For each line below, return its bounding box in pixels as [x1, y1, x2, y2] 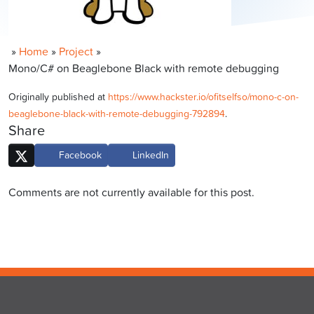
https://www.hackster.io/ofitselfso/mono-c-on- [108, 90, 299, 104]
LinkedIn [129, 148, 169, 162]
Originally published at [8, 90, 108, 104]
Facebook [56, 148, 102, 162]
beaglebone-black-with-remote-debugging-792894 [8, 107, 225, 121]
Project [59, 43, 93, 60]
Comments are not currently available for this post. [8, 184, 254, 200]
